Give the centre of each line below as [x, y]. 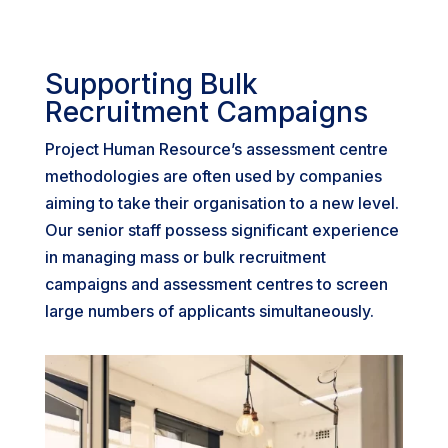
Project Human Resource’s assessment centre [216, 149]
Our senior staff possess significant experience [221, 230]
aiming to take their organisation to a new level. [221, 203]
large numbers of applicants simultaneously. [209, 311]
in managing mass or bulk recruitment [185, 257]
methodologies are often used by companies [213, 176]
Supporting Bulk [151, 84]
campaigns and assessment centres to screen [216, 284]
